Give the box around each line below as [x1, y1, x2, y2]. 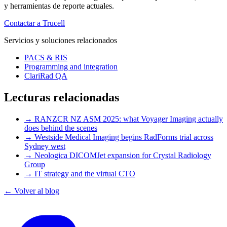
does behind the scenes [24, 124, 97, 133]
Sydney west [24, 142, 65, 151]
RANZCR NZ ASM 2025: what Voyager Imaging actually [34, 115, 223, 124]
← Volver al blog [4, 186, 59, 196]
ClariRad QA [24, 71, 67, 81]
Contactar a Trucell [4, 19, 65, 28]
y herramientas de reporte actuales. [4, 2, 114, 11]
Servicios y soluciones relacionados [4, 36, 117, 45]
